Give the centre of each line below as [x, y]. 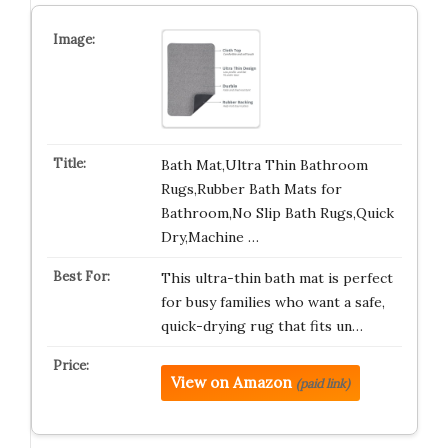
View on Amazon [231, 382]
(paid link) [322, 383]
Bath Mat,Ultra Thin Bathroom [264, 165]
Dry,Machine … [209, 237]
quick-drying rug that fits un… [261, 326]
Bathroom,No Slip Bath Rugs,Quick [277, 213]
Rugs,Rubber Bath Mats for [251, 189]
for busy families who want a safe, [272, 302]
